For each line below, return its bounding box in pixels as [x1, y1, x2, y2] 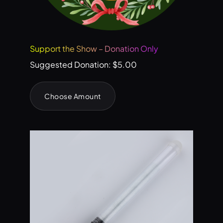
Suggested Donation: [30, 59, 112, 70]
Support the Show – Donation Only [30, 43, 158, 54]
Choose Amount [44, 92, 101, 101]
